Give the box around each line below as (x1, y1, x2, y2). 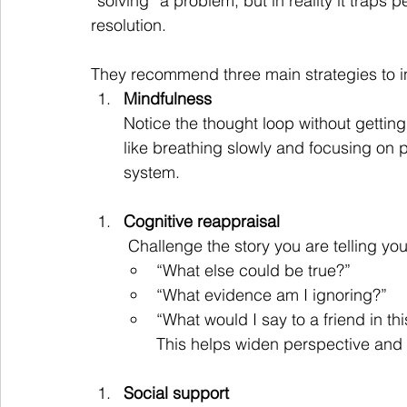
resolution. (91, 15, 166, 35)
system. (124, 162, 180, 183)
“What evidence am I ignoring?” (156, 284, 387, 305)
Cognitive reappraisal (124, 211, 280, 232)
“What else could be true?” (156, 260, 351, 281)
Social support (124, 382, 229, 403)
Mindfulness (124, 88, 212, 109)
